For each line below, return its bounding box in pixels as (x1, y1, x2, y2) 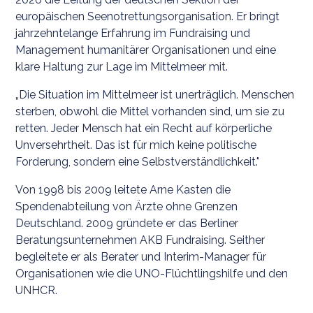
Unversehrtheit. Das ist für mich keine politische (15, 138, 257, 152)
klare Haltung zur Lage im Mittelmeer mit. (15, 59, 228, 73)
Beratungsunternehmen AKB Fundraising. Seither (15, 233, 265, 247)
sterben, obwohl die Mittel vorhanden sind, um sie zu (15, 104, 285, 118)
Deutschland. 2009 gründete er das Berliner (15, 216, 239, 230)
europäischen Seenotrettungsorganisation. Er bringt (15, 9, 280, 23)
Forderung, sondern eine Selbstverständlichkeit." (15, 154, 260, 168)
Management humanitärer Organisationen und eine (15, 43, 277, 57)
